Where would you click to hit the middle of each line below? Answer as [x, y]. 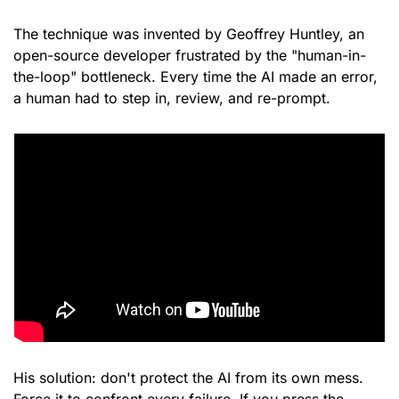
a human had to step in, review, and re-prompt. [172, 98]
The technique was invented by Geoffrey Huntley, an [189, 34]
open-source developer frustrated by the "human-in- [190, 56]
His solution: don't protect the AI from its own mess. [188, 378]
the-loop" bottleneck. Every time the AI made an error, [195, 77]
